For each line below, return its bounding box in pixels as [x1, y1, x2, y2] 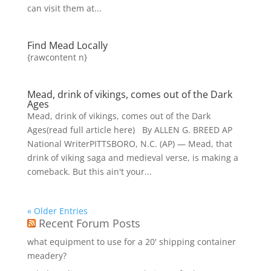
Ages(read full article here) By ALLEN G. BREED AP [27, 124, 232, 135]
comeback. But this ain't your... [27, 166, 152, 177]
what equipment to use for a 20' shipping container [27, 236, 236, 247]
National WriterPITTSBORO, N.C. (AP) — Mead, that [27, 138, 232, 149]
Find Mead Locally [27, 39, 108, 52]
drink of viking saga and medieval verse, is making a [27, 152, 238, 163]
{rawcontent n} [27, 51, 87, 63]
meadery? [27, 250, 67, 261]
